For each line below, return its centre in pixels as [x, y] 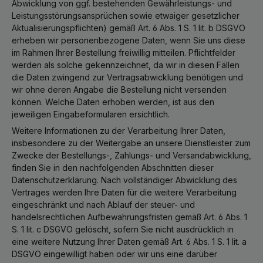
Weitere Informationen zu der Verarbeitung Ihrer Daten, [119, 130]
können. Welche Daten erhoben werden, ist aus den [113, 102]
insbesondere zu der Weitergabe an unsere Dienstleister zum [131, 143]
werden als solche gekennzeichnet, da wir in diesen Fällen [126, 65]
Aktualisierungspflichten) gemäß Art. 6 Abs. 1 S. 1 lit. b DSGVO [129, 28]
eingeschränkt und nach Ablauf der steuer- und [103, 204]
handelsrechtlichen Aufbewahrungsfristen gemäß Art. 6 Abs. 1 [129, 217]
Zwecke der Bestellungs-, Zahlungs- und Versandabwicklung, [131, 155]
